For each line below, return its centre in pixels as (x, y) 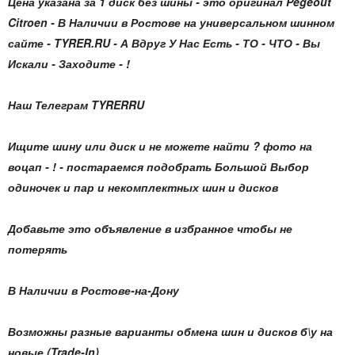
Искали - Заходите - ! (69, 63)
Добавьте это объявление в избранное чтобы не (150, 228)
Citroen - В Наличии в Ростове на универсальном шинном (171, 22)
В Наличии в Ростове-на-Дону (94, 290)
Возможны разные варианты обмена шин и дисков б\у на (170, 331)
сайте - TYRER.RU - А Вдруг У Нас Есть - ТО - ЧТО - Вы (164, 43)
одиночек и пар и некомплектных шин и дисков (143, 187)
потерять (38, 249)
